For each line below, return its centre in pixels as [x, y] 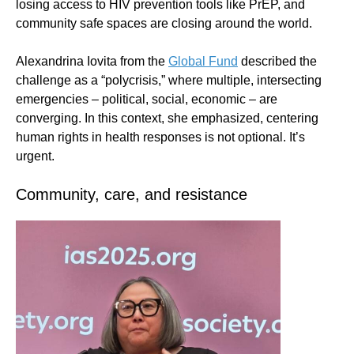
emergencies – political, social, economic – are [147, 100]
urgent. [35, 156]
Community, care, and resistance [132, 195]
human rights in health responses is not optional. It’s [160, 137]
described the [277, 62]
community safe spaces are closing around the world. [164, 24]
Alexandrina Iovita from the [92, 62]
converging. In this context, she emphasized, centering [167, 119]
